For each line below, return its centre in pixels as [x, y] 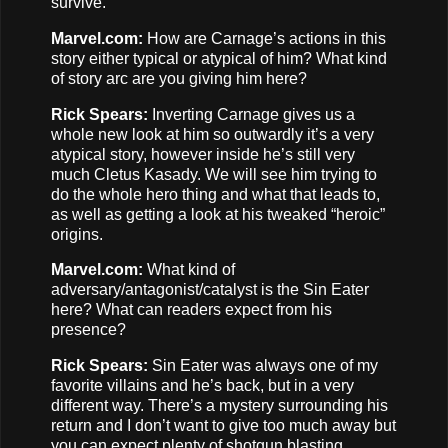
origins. [79, 234]
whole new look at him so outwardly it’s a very [212, 134]
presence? [90, 330]
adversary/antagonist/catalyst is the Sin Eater [210, 290]
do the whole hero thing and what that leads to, [215, 194]
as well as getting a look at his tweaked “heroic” [218, 214]
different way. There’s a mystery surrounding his [219, 406]
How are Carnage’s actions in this [264, 38]
